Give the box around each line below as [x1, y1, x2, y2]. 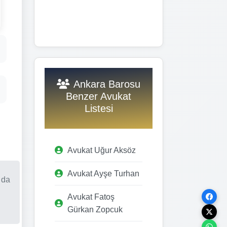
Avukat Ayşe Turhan [67, 169, 139, 178]
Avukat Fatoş [67, 192, 115, 201]
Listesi [84, 102, 113, 114]
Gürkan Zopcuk [67, 205, 123, 214]
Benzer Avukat [66, 90, 131, 102]
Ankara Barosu [73, 78, 140, 90]
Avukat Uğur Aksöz [67, 145, 136, 155]
